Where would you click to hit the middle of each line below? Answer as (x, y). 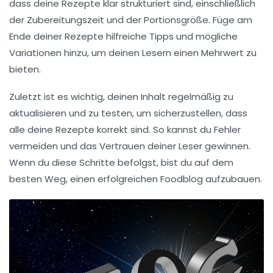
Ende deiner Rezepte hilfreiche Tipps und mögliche (123, 37)
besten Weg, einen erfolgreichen (85, 179)
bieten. (25, 69)
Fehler (227, 130)
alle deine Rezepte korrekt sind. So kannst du (112, 130)
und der (124, 20)
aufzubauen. (232, 179)
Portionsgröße (176, 20)
